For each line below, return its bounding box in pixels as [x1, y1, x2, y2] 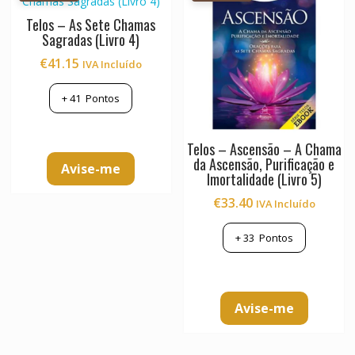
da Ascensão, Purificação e [193, 154, 335, 175]
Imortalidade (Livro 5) [206, 169, 322, 190]
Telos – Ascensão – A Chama [186, 139, 342, 160]
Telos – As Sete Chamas [26, 13, 156, 35]
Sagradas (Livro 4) [42, 29, 140, 50]
